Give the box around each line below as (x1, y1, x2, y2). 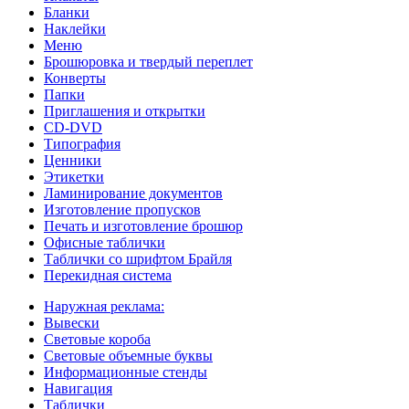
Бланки (44, 4, 89, 20)
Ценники (44, 152, 101, 168)
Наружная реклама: (44, 298, 164, 314)
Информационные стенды (44, 363, 207, 380)
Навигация (44, 380, 112, 396)
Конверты (44, 69, 106, 86)
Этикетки (44, 168, 104, 184)
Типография (44, 135, 121, 152)
